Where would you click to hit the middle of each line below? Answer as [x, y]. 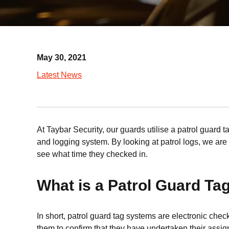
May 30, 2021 [62, 58]
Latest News [59, 75]
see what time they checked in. [92, 154]
